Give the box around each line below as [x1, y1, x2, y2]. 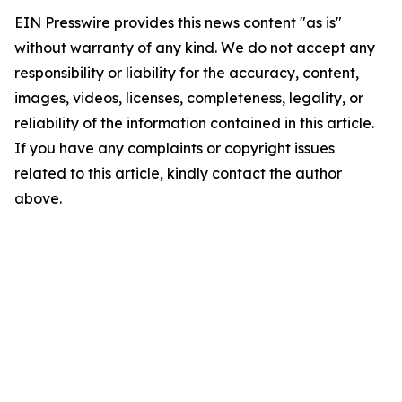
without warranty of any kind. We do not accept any [14, 39, 375, 57]
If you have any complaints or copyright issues [14, 139, 335, 157]
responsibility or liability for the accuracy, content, [14, 64, 359, 82]
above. [14, 189, 62, 207]
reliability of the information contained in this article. [14, 114, 374, 132]
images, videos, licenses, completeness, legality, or [14, 89, 363, 107]
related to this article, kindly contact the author [14, 164, 342, 182]
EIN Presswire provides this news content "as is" [14, 13, 342, 31]
